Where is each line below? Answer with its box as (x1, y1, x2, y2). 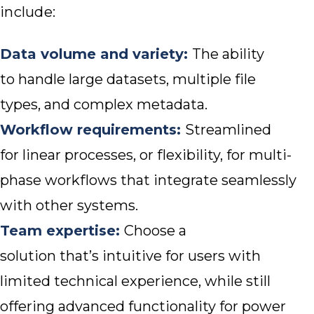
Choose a (124, 222, 186, 240)
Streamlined (185, 121, 271, 139)
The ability (192, 46, 264, 63)
